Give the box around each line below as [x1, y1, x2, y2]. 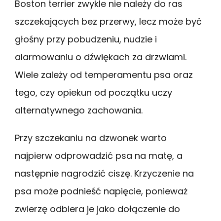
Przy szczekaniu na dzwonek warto [15, 131, 167, 144]
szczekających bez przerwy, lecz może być [15, 15, 202, 28]
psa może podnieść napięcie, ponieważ [15, 184, 187, 197]
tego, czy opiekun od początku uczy [15, 86, 172, 99]
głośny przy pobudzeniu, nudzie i [15, 33, 157, 45]
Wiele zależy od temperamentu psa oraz [15, 68, 193, 81]
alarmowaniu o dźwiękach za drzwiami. [15, 50, 186, 63]
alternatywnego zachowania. [15, 104, 143, 116]
